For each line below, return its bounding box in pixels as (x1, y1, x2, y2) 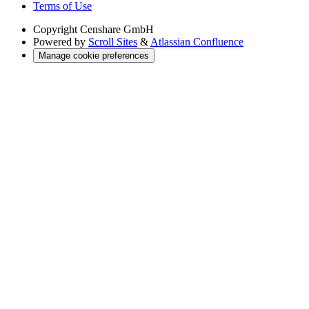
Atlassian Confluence (150, 35, 243, 48)
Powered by (33, 35, 86, 48)
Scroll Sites (88, 35, 137, 48)
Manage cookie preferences (39, 50, 149, 61)
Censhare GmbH (80, 23, 154, 35)
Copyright (33, 23, 77, 35)
